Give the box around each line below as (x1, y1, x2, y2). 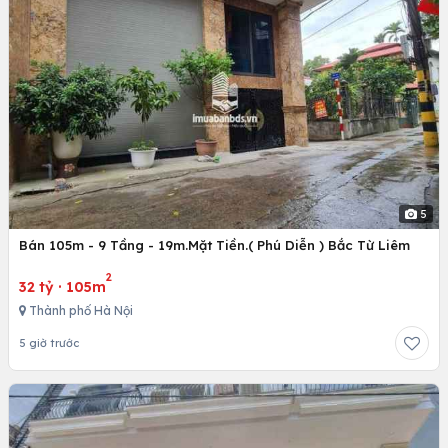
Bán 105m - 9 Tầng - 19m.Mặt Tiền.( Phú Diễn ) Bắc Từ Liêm (19, 236, 410, 253)
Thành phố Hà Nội (26, 302, 133, 318)
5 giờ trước (19, 335, 79, 350)
